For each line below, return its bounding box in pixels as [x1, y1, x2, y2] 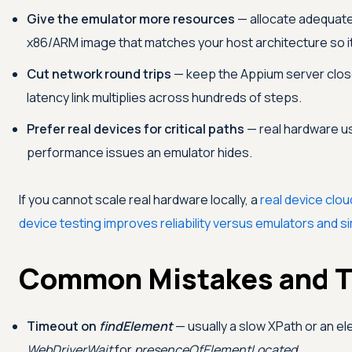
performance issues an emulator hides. [27, 144, 252, 162]
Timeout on [27, 317, 99, 335]
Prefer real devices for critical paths [27, 120, 244, 138]
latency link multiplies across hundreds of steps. [27, 89, 302, 107]
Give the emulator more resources [27, 10, 235, 28]
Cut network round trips [27, 65, 171, 83]
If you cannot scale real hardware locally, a [19, 191, 260, 209]
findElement [99, 317, 173, 335]
